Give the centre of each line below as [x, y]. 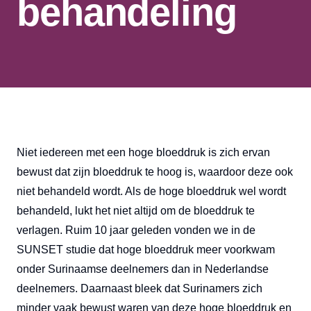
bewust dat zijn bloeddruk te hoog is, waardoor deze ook [155, 172]
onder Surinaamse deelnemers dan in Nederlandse [143, 269]
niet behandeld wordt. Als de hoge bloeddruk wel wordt [151, 192]
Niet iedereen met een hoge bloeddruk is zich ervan [143, 153]
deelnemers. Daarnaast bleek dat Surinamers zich [140, 289]
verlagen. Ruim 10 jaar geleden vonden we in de [136, 230]
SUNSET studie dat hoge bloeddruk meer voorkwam [146, 250]
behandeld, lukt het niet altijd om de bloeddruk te [136, 211]
